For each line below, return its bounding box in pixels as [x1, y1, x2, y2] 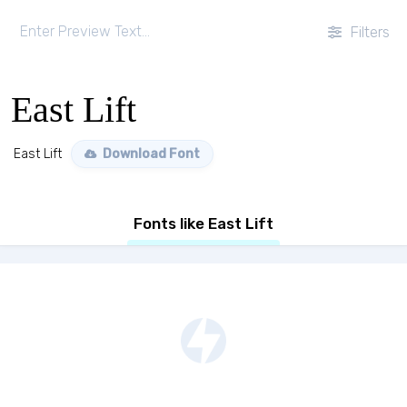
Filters [346, 23, 390, 41]
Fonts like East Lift [134, 214, 273, 233]
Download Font [100, 146, 200, 162]
